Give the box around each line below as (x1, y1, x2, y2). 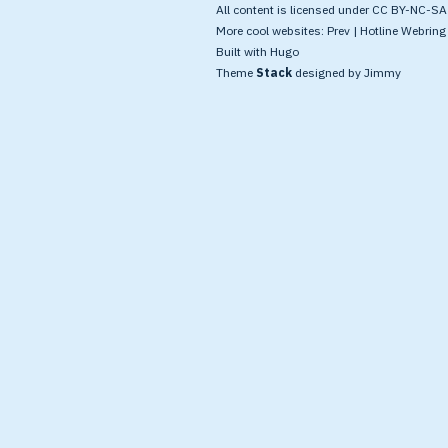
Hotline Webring (359, 23, 446, 38)
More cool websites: (215, 23, 327, 38)
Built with (215, 44, 270, 59)
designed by (291, 65, 364, 80)
